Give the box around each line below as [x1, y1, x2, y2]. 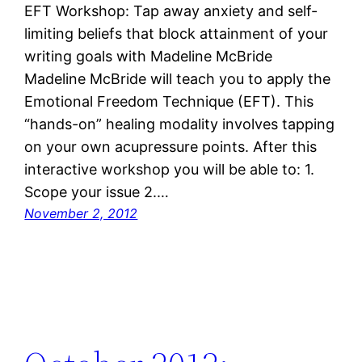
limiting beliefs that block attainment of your [24, 25, 329, 43]
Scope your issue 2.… [24, 183, 170, 201]
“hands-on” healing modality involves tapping [24, 116, 335, 133]
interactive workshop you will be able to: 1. [24, 161, 315, 179]
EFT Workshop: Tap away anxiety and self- [24, 2, 318, 20]
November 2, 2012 [24, 205, 138, 222]
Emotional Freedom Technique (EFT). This [24, 93, 314, 111]
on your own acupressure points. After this [24, 138, 318, 156]
